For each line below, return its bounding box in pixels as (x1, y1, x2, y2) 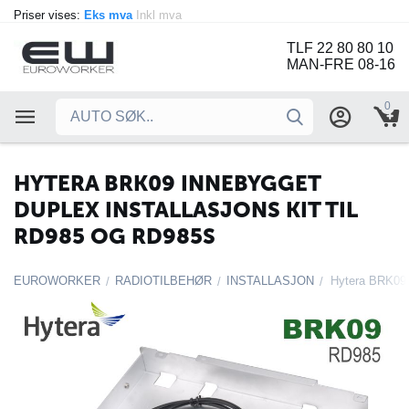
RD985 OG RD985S (14, 223, 215, 249)
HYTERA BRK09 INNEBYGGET (14, 170, 320, 196)
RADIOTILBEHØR (115, 274, 212, 288)
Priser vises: (14, 8, 84, 22)
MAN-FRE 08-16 (287, 57, 395, 73)
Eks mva (84, 8, 136, 22)
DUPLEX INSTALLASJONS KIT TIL (14, 196, 357, 223)
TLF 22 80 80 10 (287, 40, 393, 57)
